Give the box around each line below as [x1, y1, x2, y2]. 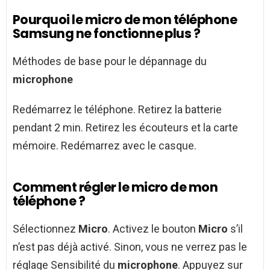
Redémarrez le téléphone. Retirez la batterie [13, 103, 222, 116]
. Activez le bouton [108, 222, 198, 236]
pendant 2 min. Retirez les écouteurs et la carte [13, 121, 238, 134]
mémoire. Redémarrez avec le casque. [13, 139, 196, 152]
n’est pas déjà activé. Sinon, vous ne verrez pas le [13, 240, 247, 254]
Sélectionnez [13, 222, 78, 236]
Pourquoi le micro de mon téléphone [13, 11, 237, 29]
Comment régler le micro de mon [13, 178, 218, 196]
